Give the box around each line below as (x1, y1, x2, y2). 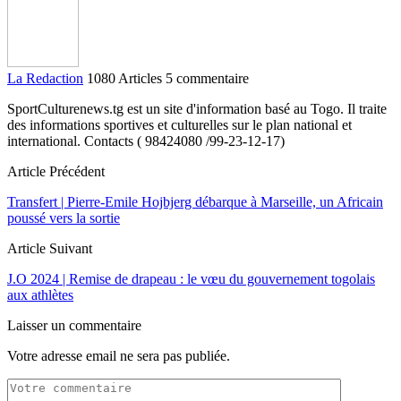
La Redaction (7, 70, 83, 86)
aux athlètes (7, 286, 73, 303)
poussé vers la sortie (7, 209, 120, 226)
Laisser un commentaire (7, 317, 141, 333)
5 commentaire (166, 70, 249, 86)
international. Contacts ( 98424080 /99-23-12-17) (7, 132, 285, 149)
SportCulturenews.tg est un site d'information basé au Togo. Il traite (7, 100, 387, 116)
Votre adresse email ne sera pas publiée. (7, 347, 230, 363)
